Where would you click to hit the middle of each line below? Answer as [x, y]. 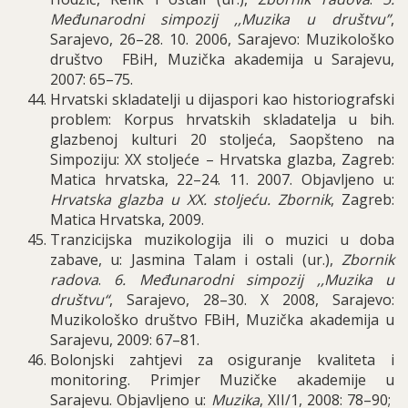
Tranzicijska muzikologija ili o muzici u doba [222, 240]
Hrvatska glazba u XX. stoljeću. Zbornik [191, 199]
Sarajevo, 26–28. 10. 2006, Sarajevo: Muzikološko [222, 39]
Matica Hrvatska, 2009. [127, 219]
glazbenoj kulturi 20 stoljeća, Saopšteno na [222, 139]
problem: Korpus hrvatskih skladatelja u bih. [222, 119]
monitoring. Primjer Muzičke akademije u [222, 380]
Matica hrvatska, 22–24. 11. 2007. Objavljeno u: [222, 179]
